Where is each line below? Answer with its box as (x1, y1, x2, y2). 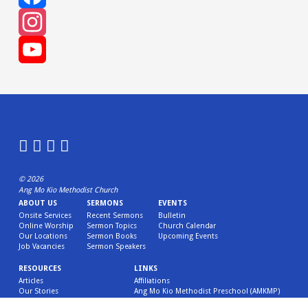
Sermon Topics (86, 221, 137, 230)
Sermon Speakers (86, 241, 146, 251)
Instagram (18, 44, 54, 54)
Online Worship (19, 221, 74, 230)
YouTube (18, 71, 48, 81)
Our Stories (19, 287, 59, 296)
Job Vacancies (19, 241, 65, 251)
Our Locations (19, 231, 68, 241)
